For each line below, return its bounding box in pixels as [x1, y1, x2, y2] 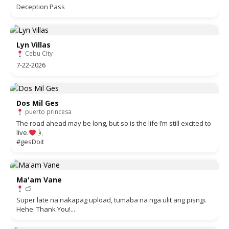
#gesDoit [16, 137, 44, 147]
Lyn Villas [16, 40, 51, 50]
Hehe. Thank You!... [16, 204, 75, 214]
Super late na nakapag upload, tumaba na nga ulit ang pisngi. [16, 195, 207, 205]
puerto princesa [23, 107, 72, 117]
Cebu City [23, 49, 53, 58]
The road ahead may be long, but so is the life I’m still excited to [16, 119, 211, 128]
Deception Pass [16, 2, 65, 12]
